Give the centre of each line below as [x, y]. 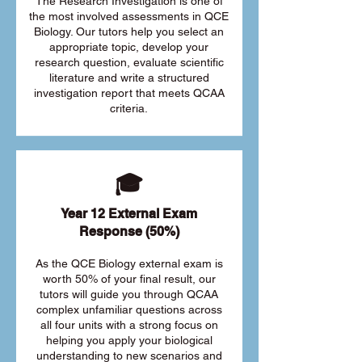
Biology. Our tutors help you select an [129, 32]
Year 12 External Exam [129, 214]
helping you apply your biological [129, 340]
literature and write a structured [129, 78]
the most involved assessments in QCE [129, 16]
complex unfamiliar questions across [129, 309]
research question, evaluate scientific [129, 62]
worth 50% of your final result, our [129, 279]
